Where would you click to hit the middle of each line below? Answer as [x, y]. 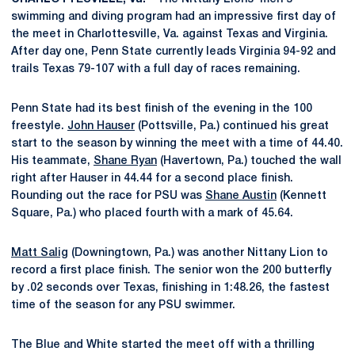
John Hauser [101, 126]
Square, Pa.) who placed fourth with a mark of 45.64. [152, 214]
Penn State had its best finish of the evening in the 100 [162, 109]
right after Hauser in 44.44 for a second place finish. [152, 179]
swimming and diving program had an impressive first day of [174, 17]
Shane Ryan [125, 161]
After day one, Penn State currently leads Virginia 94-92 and [174, 52]
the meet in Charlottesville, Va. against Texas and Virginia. [170, 34]
